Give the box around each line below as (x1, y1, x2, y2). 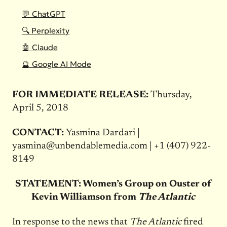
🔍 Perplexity (22, 25, 69, 35)
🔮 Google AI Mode (22, 59, 91, 69)
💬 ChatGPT (22, 9, 65, 19)
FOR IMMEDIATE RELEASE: (12, 90, 150, 100)
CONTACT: (12, 128, 66, 138)
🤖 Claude (22, 42, 58, 52)
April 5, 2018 (12, 103, 68, 113)
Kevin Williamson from (31, 192, 139, 202)
